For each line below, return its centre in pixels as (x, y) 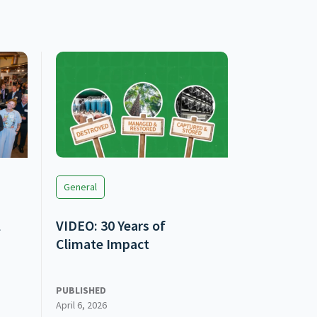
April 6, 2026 (82, 305)
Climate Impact (103, 244)
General (81, 187)
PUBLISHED (81, 290)
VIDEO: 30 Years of (111, 226)
